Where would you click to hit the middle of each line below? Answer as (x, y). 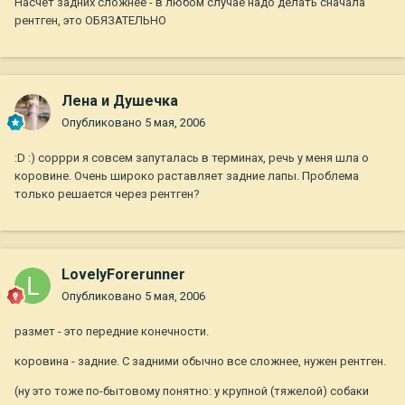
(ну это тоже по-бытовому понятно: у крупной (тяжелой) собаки (192, 391)
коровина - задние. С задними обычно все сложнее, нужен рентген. (200, 362)
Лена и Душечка (120, 101)
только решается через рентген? (107, 194)
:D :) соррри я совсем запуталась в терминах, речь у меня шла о (192, 158)
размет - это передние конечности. (112, 332)
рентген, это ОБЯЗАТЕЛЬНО (90, 21)
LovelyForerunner (123, 275)
